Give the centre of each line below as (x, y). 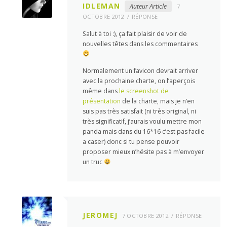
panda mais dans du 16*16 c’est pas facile (144, 131)
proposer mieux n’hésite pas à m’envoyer (144, 152)
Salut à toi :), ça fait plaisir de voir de (135, 33)
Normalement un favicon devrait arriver (141, 70)
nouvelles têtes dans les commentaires (140, 44)
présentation (102, 101)
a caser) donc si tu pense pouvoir (131, 141)
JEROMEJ (100, 215)
